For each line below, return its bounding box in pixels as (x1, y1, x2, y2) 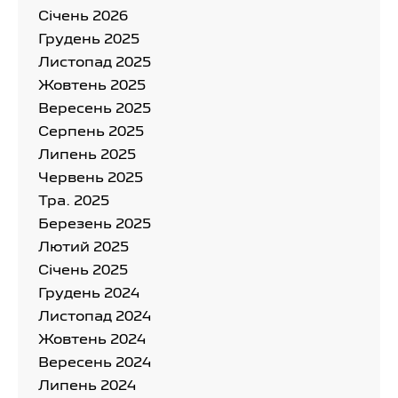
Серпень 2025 (38, 125, 144, 139)
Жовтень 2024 (38, 333, 146, 346)
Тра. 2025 (38, 195, 109, 208)
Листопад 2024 (38, 310, 151, 323)
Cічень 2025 (38, 264, 128, 277)
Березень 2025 (38, 218, 151, 231)
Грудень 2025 (38, 33, 139, 46)
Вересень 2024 (38, 356, 151, 370)
